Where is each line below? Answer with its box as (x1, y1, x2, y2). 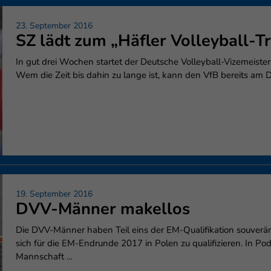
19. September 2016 (16, 188, 93, 200)
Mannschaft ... (16, 250, 72, 263)
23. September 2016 (16, 19, 93, 31)
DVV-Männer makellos (16, 198, 190, 220)
